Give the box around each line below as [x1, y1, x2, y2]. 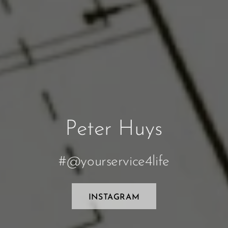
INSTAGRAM [88, 193, 140, 202]
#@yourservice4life [59, 154, 169, 169]
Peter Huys [65, 118, 163, 140]
